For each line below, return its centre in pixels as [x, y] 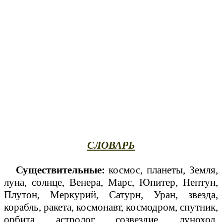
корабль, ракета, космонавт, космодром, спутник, [111, 207]
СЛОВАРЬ [111, 145]
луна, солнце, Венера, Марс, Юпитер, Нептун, [111, 182]
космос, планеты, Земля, [161, 170]
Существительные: [55, 170]
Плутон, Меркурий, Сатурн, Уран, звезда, [111, 194]
